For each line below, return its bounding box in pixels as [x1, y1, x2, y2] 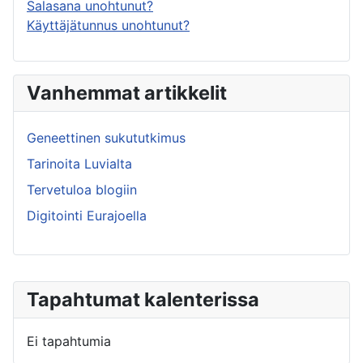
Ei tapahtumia [27, 333, 111, 350]
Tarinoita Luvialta [27, 156, 132, 173]
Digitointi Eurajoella [27, 207, 147, 224]
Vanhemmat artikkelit [27, 81, 227, 105]
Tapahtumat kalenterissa [27, 288, 259, 312]
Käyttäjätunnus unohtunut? [27, 17, 190, 34]
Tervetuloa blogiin [27, 181, 137, 199]
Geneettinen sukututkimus [27, 130, 186, 147]
